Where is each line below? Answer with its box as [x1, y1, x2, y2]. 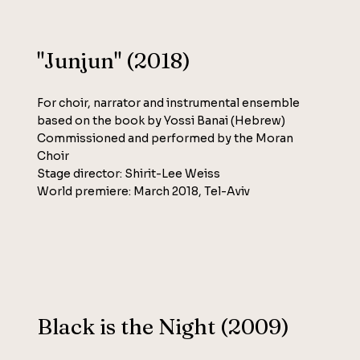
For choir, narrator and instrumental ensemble [37, 96, 301, 111]
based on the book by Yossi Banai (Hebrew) [37, 113, 286, 129]
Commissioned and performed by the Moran [37, 131, 294, 146]
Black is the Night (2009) [37, 313, 290, 341]
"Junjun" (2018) [37, 47, 191, 75]
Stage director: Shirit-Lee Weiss [37, 166, 221, 182]
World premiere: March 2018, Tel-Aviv [37, 184, 251, 199]
